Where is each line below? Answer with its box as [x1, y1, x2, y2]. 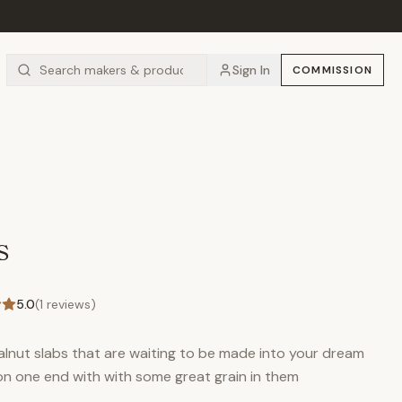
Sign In [232, 62, 270, 78]
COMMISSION [292, 63, 372, 77]
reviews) [43, 296, 96, 312]
